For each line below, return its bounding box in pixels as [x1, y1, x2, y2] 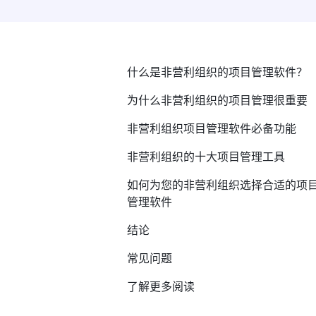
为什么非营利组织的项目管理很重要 [127, 91, 308, 108]
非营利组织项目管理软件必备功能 [127, 119, 296, 136]
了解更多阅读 [127, 277, 195, 294]
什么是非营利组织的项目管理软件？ [127, 63, 308, 80]
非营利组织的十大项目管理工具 [127, 147, 285, 164]
